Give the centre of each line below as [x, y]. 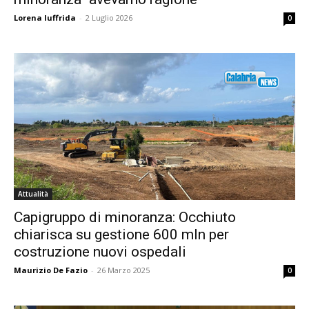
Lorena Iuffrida [45, 17]
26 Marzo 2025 [123, 270]
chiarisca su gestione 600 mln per [121, 235]
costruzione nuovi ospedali [100, 252]
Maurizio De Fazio [51, 270]
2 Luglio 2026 [109, 17]
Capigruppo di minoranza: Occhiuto [125, 218]
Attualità [33, 194]
